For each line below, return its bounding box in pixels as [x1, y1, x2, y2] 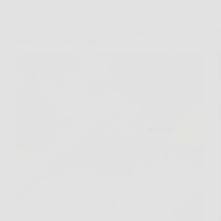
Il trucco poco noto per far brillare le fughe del [15, 28, 158, 36]
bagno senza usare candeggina [15, 37, 109, 45]
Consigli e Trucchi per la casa [35, 7, 126, 15]
